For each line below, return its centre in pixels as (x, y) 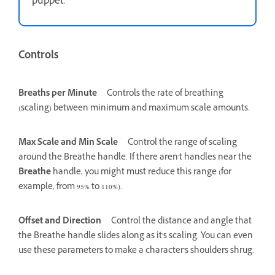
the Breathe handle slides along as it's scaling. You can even (136, 237)
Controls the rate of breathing (165, 95)
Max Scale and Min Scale (68, 144)
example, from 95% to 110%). (70, 188)
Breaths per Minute (58, 95)
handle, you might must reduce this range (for (141, 173)
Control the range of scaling (182, 144)
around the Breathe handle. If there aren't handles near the (135, 158)
